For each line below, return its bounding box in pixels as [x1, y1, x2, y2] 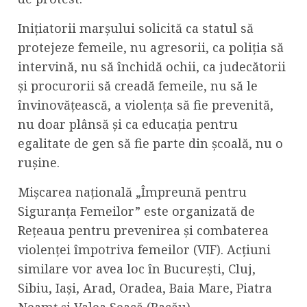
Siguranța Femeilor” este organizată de [18, 203, 255, 220]
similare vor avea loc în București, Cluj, [18, 260, 256, 278]
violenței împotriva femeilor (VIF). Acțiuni [18, 241, 271, 258]
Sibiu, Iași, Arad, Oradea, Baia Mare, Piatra [18, 280, 272, 297]
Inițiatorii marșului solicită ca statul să [18, 20, 254, 37]
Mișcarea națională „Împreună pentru [18, 184, 247, 201]
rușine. [18, 154, 60, 171]
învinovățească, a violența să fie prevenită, [18, 97, 273, 114]
